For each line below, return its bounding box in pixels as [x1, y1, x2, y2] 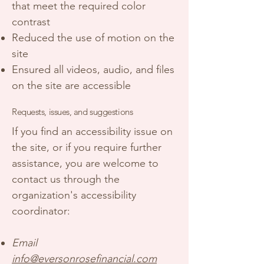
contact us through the [12, 173, 120, 186]
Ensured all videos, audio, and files [12, 63, 174, 76]
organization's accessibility [12, 189, 136, 202]
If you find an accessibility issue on [12, 125, 173, 138]
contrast [12, 15, 50, 28]
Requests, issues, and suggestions [12, 106, 133, 117]
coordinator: [12, 204, 70, 217]
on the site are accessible [12, 79, 131, 92]
